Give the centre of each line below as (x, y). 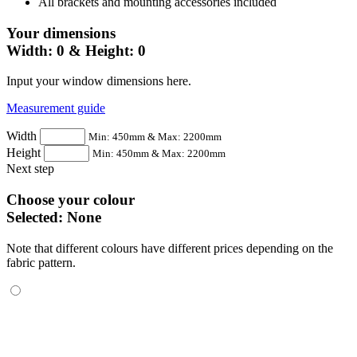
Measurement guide (56, 108)
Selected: (37, 218)
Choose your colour (71, 200)
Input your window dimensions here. (99, 81)
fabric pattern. (41, 262)
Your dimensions (61, 33)
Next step (30, 169)
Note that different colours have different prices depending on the (170, 248)
